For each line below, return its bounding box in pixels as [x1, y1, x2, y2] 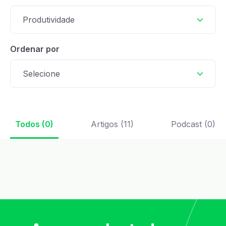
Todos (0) [15, 119, 53, 129]
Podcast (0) [171, 119, 215, 129]
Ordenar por [10, 44, 60, 54]
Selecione [23, 69, 60, 79]
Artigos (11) [91, 119, 134, 129]
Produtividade [23, 15, 75, 25]
